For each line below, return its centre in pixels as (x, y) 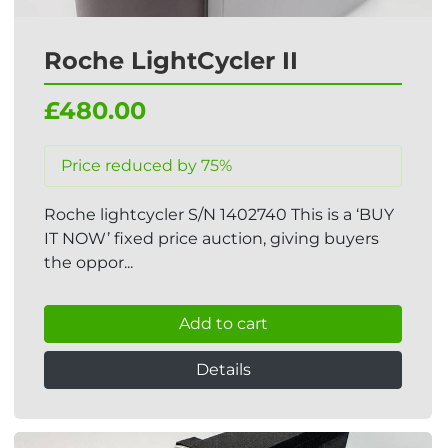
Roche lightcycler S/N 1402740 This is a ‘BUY (219, 214)
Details (223, 369)
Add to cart (223, 323)
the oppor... (88, 262)
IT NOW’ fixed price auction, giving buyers (211, 238)
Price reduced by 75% (146, 165)
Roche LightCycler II (171, 60)
